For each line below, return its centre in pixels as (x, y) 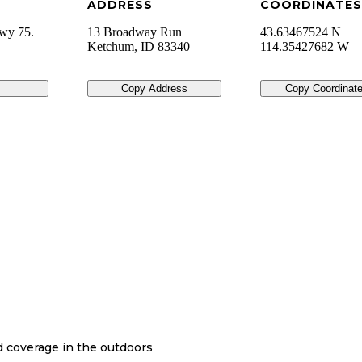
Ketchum (110, 47)
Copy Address (154, 89)
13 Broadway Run (134, 32)
